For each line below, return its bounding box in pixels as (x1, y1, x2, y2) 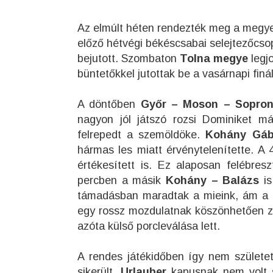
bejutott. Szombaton (77, 52, 180, 65)
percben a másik (77, 174, 166, 186)
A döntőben (77, 98, 141, 110)
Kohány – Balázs (166, 174, 260, 186)
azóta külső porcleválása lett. (77, 220, 220, 232)
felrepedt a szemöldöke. (77, 129, 206, 141)
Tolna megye (180, 52, 248, 65)
